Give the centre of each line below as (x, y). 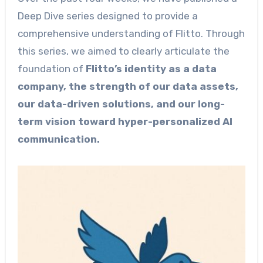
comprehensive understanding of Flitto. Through (131, 34)
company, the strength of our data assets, (128, 87)
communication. (58, 139)
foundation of (51, 69)
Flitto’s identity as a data (151, 69)
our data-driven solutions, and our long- (121, 104)
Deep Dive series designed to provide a (107, 16)
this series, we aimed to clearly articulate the (123, 51)
